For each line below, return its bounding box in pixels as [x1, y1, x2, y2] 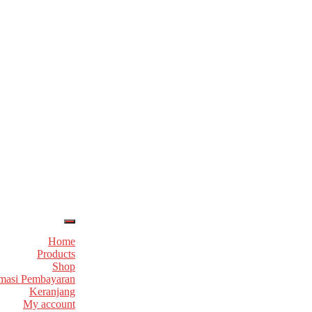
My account [23, 298, 75, 310]
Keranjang [29, 286, 75, 297]
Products [37, 248, 75, 260]
